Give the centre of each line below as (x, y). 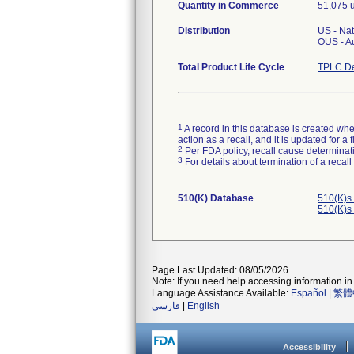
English (203, 306)
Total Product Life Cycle (231, 67)
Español (309, 293)
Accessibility (309, 347)
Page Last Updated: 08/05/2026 (220, 270)
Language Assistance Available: (221, 293)
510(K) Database (216, 198)
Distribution (204, 31)
